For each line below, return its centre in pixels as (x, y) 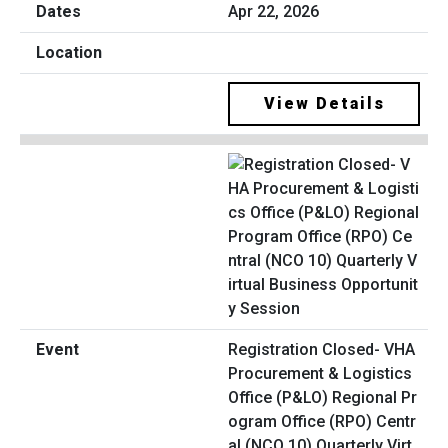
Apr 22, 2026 (273, 12)
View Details (324, 104)
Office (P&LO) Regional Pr (322, 397)
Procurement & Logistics (320, 373)
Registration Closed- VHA (321, 349)
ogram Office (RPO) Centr (322, 421)
